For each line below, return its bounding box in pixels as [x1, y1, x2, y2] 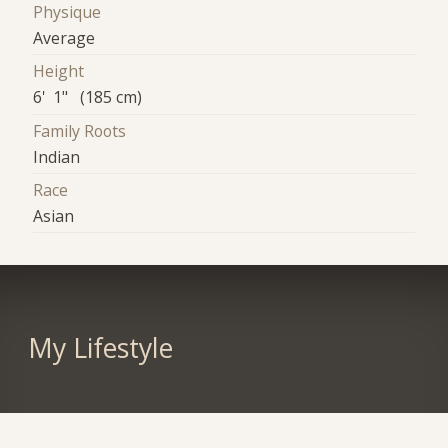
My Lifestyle [27, 329, 173, 366]
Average [33, 27, 96, 50]
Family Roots [33, 119, 127, 142]
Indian [33, 145, 81, 168]
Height [33, 60, 85, 83]
